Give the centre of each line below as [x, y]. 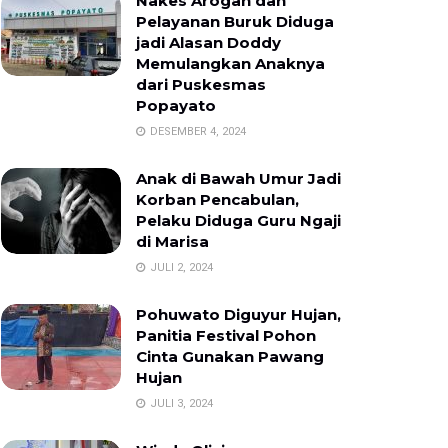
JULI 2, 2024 [180, 268]
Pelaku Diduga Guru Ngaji [238, 221]
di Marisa [172, 242]
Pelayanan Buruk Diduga [235, 22]
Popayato [176, 106]
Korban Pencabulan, [217, 200]
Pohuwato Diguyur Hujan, [238, 315]
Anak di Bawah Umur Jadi [238, 179]
